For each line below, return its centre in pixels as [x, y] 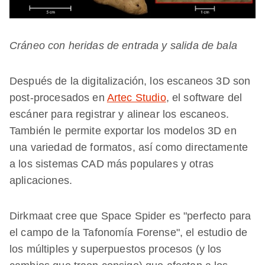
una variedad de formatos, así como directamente [129, 147]
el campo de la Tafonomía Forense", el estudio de [129, 232]
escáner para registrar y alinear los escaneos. [119, 114]
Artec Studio [136, 97]
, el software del [204, 97]
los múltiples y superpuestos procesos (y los [116, 249]
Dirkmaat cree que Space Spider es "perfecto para [130, 216]
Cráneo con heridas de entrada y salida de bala [123, 45]
